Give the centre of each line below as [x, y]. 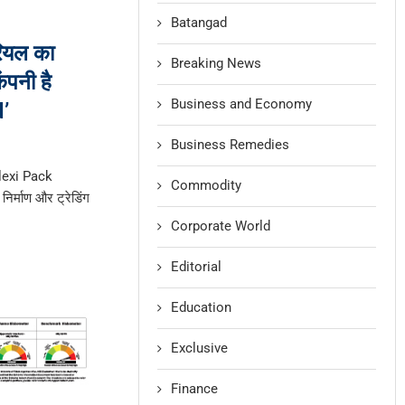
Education [202, 307]
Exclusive [200, 348]
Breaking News [217, 63]
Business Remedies [231, 144]
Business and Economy [242, 104]
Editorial [197, 266]
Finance [195, 388]
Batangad [199, 22]
